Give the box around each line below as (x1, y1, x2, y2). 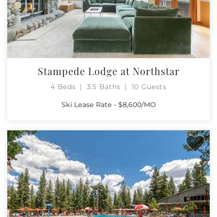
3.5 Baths (86, 82, 121, 91)
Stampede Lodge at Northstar (37, 64, 180, 77)
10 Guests (131, 82, 167, 91)
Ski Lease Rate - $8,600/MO (61, 100, 156, 109)
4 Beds (50, 82, 76, 91)
